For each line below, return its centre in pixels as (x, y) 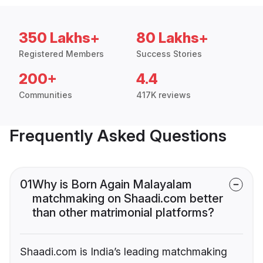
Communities (45, 95)
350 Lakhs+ (59, 38)
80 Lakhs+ (172, 38)
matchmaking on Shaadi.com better (128, 199)
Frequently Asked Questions (118, 136)
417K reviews (163, 95)
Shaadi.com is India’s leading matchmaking (124, 252)
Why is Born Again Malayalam (112, 185)
